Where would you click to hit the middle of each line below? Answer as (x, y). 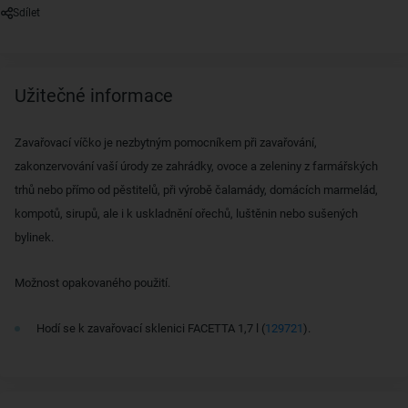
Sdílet (26, 13)
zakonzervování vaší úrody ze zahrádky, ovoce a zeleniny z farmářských (196, 166)
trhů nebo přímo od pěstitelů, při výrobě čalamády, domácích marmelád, (196, 190)
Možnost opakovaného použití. (92, 283)
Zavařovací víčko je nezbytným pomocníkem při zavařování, (166, 143)
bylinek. (34, 237)
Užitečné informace (94, 96)
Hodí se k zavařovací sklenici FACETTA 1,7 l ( (151, 328)
